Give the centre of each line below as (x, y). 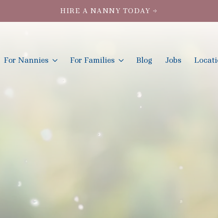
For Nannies (26, 61)
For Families (92, 61)
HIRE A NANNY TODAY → (109, 11)
